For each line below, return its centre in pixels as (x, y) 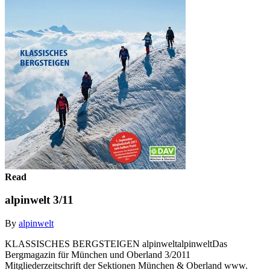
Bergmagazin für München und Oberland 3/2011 (98, 254)
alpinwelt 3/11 (39, 200)
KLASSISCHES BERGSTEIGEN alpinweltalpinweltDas (116, 243)
